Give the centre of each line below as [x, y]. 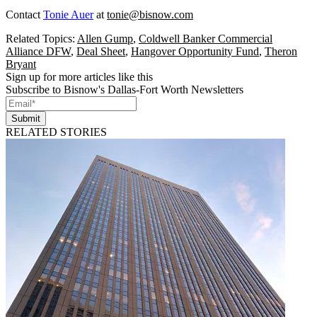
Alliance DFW [38, 51]
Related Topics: [41, 38]
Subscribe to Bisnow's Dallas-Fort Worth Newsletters [125, 89]
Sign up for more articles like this [79, 76]
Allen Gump [105, 38]
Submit [26, 118]
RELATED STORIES [56, 132]
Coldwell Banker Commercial [206, 38]
